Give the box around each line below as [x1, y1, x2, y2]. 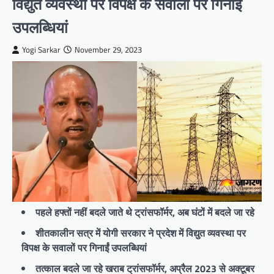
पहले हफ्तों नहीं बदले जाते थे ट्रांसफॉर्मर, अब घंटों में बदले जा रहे [35, 205, 254, 220]
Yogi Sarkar [22, 44, 61, 56]
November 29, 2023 [75, 44, 142, 56]
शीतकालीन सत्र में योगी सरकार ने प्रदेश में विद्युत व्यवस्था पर [35, 226, 246, 241]
